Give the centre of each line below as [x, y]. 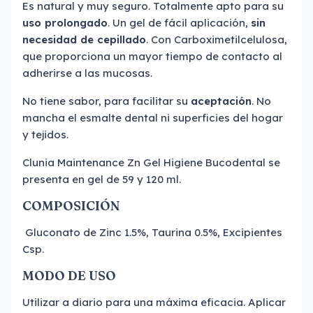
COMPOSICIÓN [71, 206]
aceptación [221, 101]
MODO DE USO [69, 276]
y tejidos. [45, 134]
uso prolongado [65, 23]
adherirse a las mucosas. [87, 73]
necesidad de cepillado [84, 39]
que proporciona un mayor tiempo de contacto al [152, 56]
